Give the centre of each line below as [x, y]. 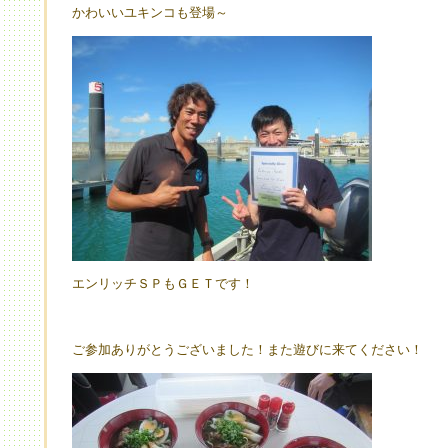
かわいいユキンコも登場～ [150, 12]
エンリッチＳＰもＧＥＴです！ [163, 283]
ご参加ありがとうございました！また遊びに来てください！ [247, 349]
